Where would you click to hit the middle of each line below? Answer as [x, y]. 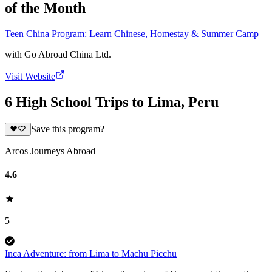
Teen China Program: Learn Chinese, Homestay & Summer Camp [132, 33]
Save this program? [67, 129]
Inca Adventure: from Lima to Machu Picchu [91, 253]
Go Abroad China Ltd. [68, 54]
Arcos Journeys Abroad [50, 151]
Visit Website [30, 76]
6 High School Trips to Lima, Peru [112, 102]
